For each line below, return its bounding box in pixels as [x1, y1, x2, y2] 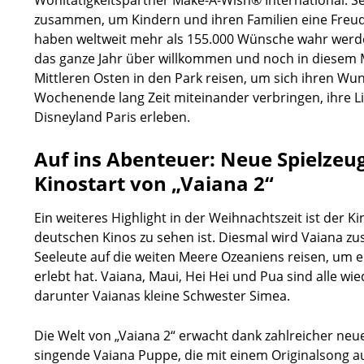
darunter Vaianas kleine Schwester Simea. [34, 287, 290, 305]
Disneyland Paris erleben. [34, 108, 190, 127]
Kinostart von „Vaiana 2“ [34, 170, 274, 197]
